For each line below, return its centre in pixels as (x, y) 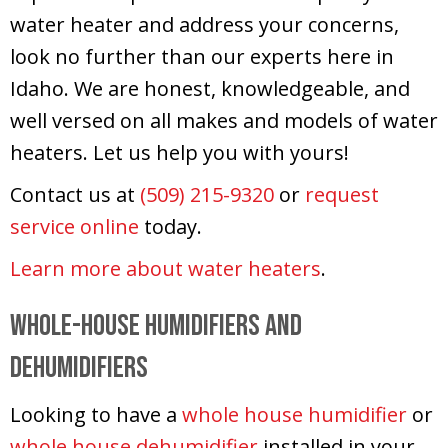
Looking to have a (96, 414)
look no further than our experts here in (202, 56)
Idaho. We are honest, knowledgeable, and (210, 88)
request (342, 194)
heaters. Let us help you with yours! (179, 152)
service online (74, 226)
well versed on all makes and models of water (224, 120)
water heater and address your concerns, (204, 24)
